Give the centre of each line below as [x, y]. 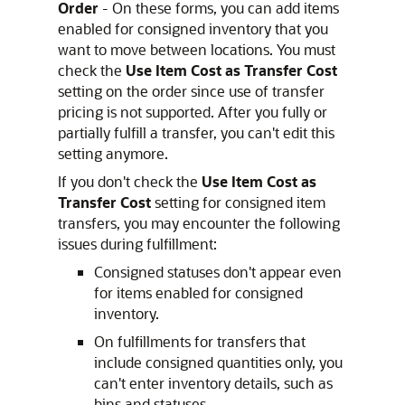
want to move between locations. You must [197, 49]
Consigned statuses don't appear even [218, 272]
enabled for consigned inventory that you [193, 28]
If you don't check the [130, 181]
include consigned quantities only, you [218, 362]
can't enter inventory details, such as [213, 383]
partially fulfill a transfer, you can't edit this [196, 132]
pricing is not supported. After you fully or [193, 112]
